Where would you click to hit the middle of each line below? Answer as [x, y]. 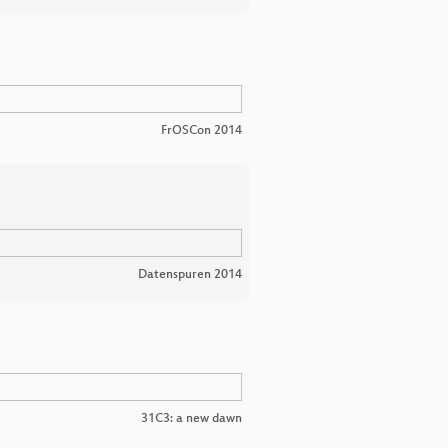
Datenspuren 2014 [190, 275]
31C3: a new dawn [191, 419]
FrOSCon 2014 [201, 131]
